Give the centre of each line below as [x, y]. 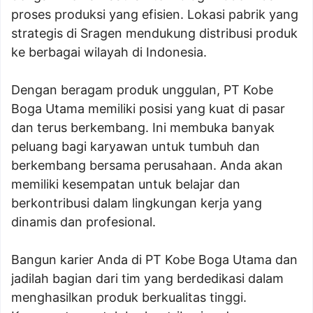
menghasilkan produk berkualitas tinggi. [129, 297]
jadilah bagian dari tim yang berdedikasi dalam [147, 278]
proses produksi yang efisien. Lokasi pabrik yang [155, 14]
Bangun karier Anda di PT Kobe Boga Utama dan [154, 260]
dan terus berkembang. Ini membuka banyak [143, 128]
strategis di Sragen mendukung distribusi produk [154, 33]
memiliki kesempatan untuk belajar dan [126, 184]
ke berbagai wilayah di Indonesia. [109, 52]
